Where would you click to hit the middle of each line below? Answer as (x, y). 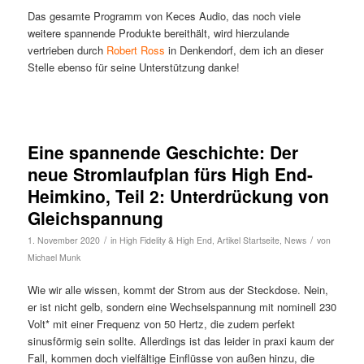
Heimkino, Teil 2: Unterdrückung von (178, 196)
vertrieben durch (67, 50)
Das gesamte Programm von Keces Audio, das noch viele (164, 15)
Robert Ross (135, 50)
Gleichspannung (95, 218)
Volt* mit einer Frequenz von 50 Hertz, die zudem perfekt (161, 324)
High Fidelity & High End (165, 240)
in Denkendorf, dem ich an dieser (244, 50)
